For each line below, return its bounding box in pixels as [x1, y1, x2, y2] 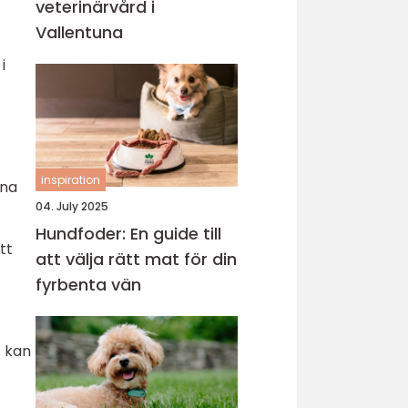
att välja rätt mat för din [36, 248, 237, 270]
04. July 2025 [36, 199, 108, 214]
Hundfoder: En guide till [36, 222, 221, 245]
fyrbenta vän [36, 273, 141, 296]
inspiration [41, 172, 100, 188]
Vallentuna [36, 21, 123, 44]
